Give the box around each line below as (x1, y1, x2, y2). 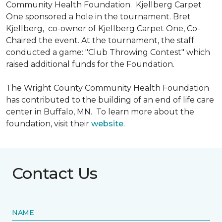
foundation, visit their (6, 119, 91, 128)
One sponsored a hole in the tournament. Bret (6, 12, 191, 21)
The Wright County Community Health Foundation (6, 83, 209, 93)
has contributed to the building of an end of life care (6, 95, 214, 105)
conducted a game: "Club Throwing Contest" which (6, 48, 210, 57)
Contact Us (12, 164, 98, 183)
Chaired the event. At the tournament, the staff (6, 36, 194, 45)
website (91, 119, 123, 128)
